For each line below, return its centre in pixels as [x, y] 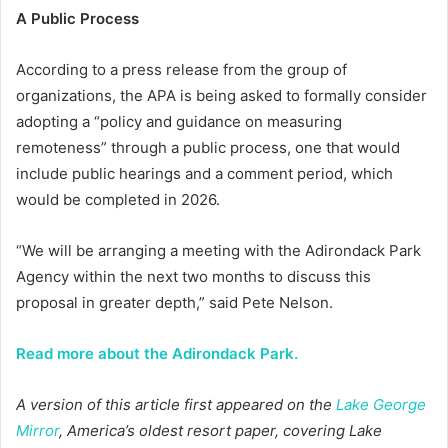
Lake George [381, 405]
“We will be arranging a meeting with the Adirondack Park [218, 251]
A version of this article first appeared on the [176, 405]
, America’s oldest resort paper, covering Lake [220, 431]
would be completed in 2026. [118, 200]
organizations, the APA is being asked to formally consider [221, 96]
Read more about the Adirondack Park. [157, 354]
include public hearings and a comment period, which [204, 174]
